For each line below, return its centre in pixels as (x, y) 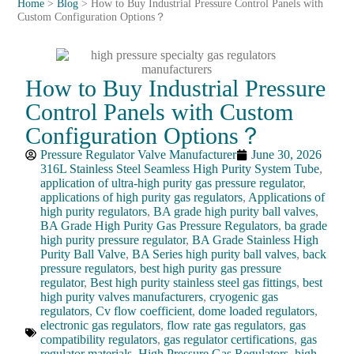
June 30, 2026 (287, 154)
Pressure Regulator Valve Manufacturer (139, 154)
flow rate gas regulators (225, 325)
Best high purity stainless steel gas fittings (194, 282)
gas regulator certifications (229, 339)
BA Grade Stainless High (256, 240)
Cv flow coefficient (144, 311)
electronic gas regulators (101, 325)
